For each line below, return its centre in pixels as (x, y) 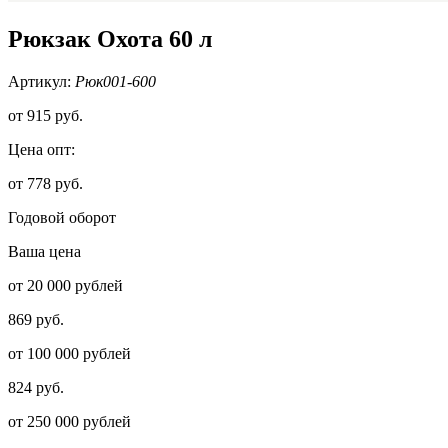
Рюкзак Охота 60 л (110, 38)
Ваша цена (44, 251)
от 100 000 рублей (69, 353)
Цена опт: (41, 149)
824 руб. (36, 387)
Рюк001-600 (115, 81)
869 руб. (36, 319)
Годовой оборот (62, 217)
